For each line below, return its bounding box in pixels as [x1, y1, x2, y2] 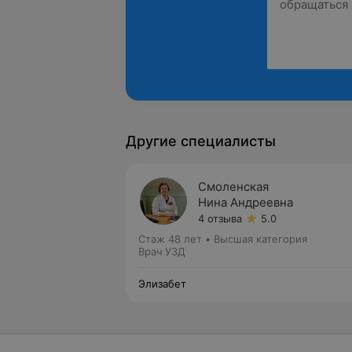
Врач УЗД [138, 245, 185, 258]
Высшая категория [214, 233, 307, 245]
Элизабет [138, 277, 186, 290]
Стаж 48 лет [138, 233, 202, 245]
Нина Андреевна [198, 195, 293, 210]
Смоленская [198, 179, 269, 194]
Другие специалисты [126, 133, 276, 149]
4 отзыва [198, 212, 242, 225]
